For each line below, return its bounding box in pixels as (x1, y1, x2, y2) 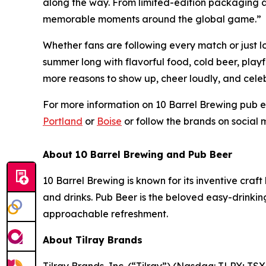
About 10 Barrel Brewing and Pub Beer (43, 148, 232, 160)
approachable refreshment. (43, 207, 168, 220)
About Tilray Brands (43, 233, 142, 246)
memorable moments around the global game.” (43, 12, 261, 25)
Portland (43, 115, 83, 127)
